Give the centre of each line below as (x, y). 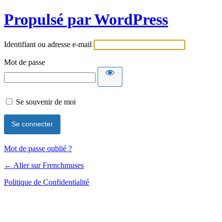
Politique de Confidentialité (47, 182)
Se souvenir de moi (46, 102)
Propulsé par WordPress (86, 20)
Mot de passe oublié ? (38, 148)
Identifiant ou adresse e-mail (48, 44)
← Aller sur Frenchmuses (44, 165)
